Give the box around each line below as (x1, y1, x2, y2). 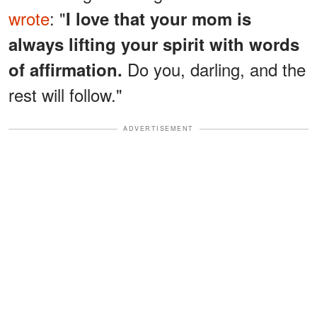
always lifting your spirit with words (8, 32, 299, 57)
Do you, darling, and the (122, 57, 306, 82)
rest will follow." (8, 82, 122, 108)
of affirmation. (8, 57, 122, 82)
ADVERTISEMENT (123, 124, 194, 134)
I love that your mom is (66, 6, 251, 31)
